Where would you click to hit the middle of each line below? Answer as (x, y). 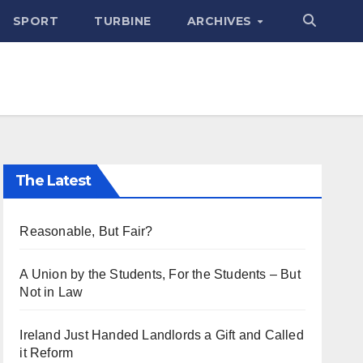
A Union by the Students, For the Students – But (160, 274)
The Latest (53, 181)
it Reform (47, 353)
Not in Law (51, 292)
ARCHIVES (221, 21)
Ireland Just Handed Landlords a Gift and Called (162, 335)
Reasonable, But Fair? (86, 231)
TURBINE (123, 21)
